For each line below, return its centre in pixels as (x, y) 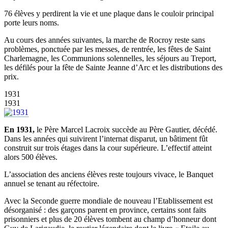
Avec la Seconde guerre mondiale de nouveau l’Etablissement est (108, 201)
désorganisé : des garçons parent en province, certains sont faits (105, 210)
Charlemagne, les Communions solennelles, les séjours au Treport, (110, 59)
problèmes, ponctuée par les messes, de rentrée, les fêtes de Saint (107, 49)
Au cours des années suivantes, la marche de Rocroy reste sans (105, 40)
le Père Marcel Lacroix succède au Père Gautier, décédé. (126, 130)
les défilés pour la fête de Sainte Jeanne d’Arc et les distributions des (113, 68)
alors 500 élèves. (31, 157)
